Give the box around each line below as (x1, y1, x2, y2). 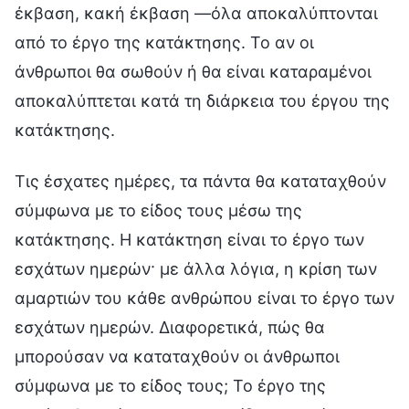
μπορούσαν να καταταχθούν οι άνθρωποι (15, 346, 340, 366)
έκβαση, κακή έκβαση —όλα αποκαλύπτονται (15, 3, 378, 23)
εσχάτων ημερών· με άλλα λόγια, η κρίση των (15, 258, 377, 278)
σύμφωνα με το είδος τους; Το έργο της (15, 375, 326, 395)
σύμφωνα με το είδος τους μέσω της (15, 200, 302, 220)
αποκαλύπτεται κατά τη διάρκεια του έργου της (15, 90, 390, 110)
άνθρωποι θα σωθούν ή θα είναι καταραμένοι (15, 61, 372, 81)
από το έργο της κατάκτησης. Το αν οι (15, 32, 314, 52)
